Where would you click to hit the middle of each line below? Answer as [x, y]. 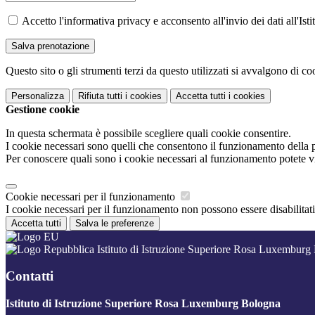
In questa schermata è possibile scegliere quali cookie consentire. [148, 133]
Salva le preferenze [115, 223]
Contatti [30, 276]
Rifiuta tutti [100, 96]
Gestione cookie [43, 109]
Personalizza [38, 96]
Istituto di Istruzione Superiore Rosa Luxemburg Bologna [143, 303]
